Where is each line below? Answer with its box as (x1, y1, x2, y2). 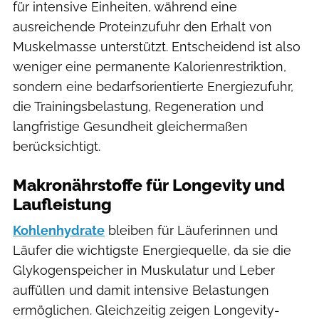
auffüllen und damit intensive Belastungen (13, 282, 269, 298)
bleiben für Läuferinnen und (105, 222, 278, 238)
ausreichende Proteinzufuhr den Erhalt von (13, 19, 272, 34)
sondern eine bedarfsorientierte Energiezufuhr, (13, 78, 293, 94)
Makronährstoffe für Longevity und (13, 175, 285, 194)
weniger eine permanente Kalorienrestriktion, (13, 58, 286, 74)
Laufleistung (13, 194, 112, 214)
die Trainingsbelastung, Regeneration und (13, 98, 263, 114)
